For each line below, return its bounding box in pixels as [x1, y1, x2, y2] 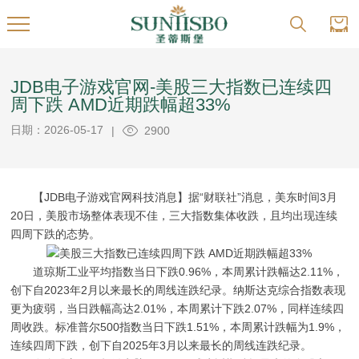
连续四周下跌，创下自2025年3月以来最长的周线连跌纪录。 [10, 339, 313, 353]
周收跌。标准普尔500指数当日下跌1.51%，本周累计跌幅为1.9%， [10, 321, 346, 334]
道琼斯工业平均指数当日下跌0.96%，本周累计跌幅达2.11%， [10, 265, 345, 279]
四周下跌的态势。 [10, 228, 101, 241]
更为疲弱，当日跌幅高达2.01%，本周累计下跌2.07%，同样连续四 [10, 302, 345, 316]
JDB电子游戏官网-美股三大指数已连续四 [10, 77, 333, 97]
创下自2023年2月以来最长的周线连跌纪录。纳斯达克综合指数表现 [10, 284, 346, 297]
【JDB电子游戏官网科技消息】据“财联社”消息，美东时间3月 [10, 191, 338, 204]
